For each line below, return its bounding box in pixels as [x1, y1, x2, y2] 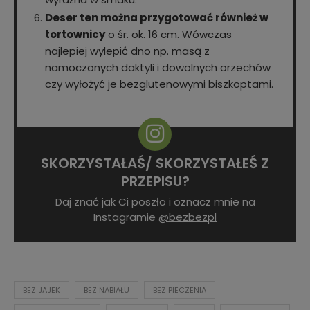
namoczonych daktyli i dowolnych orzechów [45, 60, 271, 75]
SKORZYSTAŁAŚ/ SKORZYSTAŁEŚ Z [41, 154, 269, 174]
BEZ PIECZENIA [153, 284, 206, 296]
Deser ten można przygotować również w [45, 10, 268, 26]
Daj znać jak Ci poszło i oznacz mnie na [55, 194, 255, 210]
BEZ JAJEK [23, 284, 60, 296]
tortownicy [45, 27, 105, 42]
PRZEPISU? [120, 172, 190, 192]
